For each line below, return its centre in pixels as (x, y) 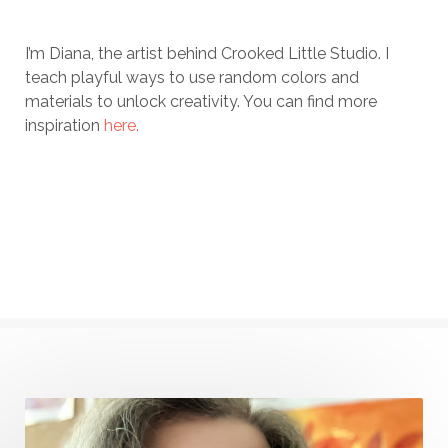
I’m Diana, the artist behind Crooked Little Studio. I (207, 53)
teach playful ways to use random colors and (192, 77)
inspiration (64, 125)
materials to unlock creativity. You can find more (201, 101)
